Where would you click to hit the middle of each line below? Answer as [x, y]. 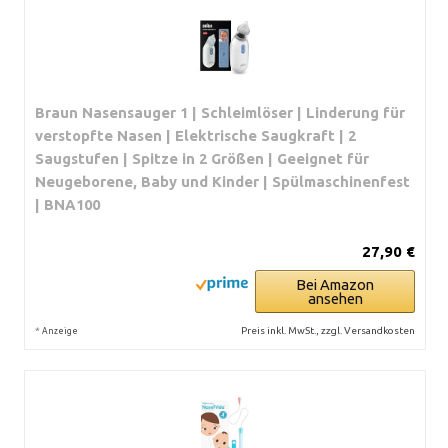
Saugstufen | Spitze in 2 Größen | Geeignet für [202, 158]
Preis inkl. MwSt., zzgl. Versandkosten [328, 330]
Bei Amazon [335, 284]
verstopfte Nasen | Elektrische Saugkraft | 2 [195, 135]
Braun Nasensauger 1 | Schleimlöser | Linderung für [220, 112]
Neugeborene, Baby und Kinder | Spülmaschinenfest [222, 181]
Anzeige [60, 331]
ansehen [335, 298]
